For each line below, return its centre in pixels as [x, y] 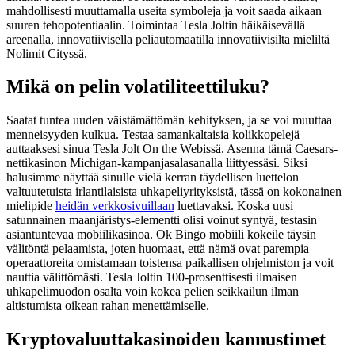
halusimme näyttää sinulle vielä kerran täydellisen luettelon [153, 177]
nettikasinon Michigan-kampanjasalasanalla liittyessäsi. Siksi [157, 163]
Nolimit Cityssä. [47, 53]
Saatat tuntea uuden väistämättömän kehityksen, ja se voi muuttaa [169, 120]
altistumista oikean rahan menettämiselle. [108, 306]
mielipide [31, 206]
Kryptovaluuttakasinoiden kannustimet [166, 340]
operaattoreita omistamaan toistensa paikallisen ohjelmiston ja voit [170, 263]
